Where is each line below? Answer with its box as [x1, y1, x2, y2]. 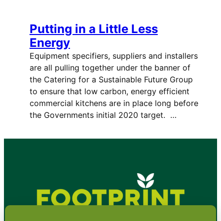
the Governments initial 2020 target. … [29, 110, 177, 120]
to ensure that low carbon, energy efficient [29, 86, 189, 97]
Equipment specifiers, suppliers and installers [29, 51, 198, 61]
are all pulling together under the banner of [29, 63, 190, 73]
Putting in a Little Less [29, 22, 158, 37]
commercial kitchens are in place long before [29, 98, 198, 109]
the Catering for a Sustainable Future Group [29, 74, 193, 85]
